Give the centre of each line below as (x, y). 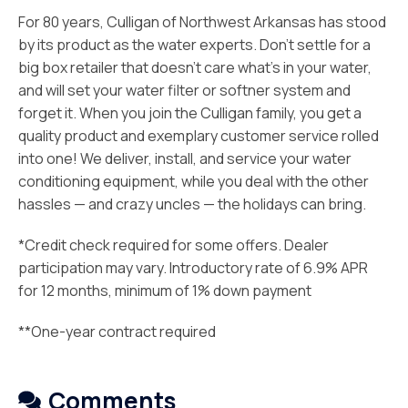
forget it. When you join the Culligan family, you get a (190, 113)
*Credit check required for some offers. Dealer (173, 245)
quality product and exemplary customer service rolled (199, 136)
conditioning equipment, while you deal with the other (194, 181)
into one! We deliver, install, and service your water (185, 158)
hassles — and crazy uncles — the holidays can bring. (192, 204)
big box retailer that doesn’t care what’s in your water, (195, 67)
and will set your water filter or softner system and (184, 90)
